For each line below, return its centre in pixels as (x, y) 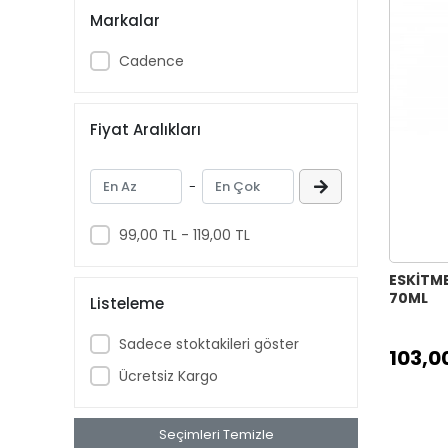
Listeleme (127, 303)
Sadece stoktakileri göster (208, 343)
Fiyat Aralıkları (145, 129)
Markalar (125, 20)
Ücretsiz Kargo (168, 375)
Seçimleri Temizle (216, 434)
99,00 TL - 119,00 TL (184, 234)
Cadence (151, 60)
